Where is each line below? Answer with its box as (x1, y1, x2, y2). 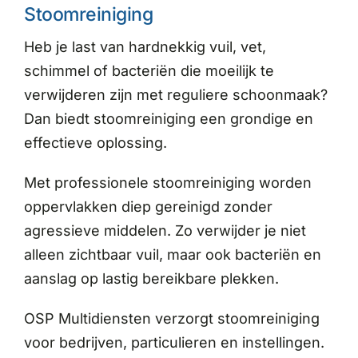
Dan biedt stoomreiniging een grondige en (23, 110, 313, 128)
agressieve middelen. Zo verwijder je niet (23, 222, 306, 240)
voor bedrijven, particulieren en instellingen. (23, 334, 324, 352)
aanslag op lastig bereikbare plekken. (23, 270, 279, 288)
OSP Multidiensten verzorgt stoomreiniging (23, 310, 320, 328)
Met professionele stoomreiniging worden (23, 174, 312, 192)
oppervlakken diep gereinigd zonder (23, 198, 272, 216)
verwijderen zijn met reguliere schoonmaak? (23, 86, 328, 104)
